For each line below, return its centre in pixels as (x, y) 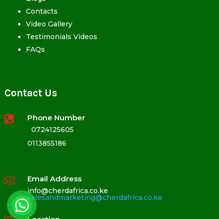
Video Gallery (49, 24)
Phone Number (56, 117)
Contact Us (31, 93)
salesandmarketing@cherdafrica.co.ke (95, 197)
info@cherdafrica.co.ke (67, 190)
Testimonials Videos (61, 36)
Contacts (42, 11)
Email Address (54, 178)
